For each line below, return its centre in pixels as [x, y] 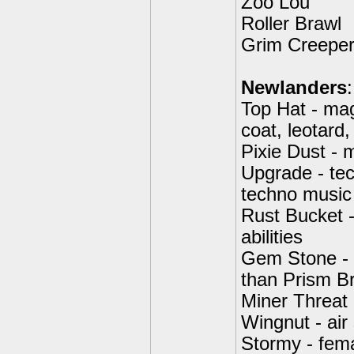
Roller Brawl [291, 24]
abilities [272, 237]
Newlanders [294, 88]
